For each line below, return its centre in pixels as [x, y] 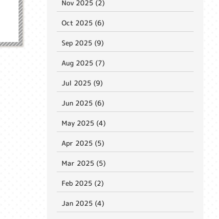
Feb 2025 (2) [83, 183]
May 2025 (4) [84, 123]
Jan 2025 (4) [83, 203]
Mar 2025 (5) [84, 163]
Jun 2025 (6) [83, 103]
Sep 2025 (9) [83, 43]
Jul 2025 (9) [82, 83]
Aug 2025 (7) [83, 63]
